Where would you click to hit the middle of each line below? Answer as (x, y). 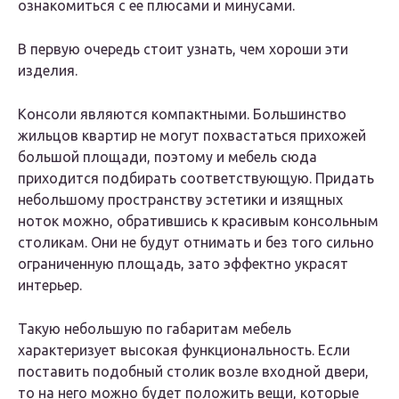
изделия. (48, 71)
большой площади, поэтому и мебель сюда (167, 157)
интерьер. (50, 285)
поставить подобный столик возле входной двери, (193, 372)
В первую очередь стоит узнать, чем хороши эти (183, 49)
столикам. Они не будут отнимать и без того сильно (196, 243)
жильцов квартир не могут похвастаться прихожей (192, 136)
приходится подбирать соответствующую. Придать (196, 179)
